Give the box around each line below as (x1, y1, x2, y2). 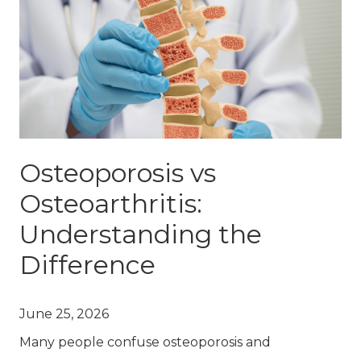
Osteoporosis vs (19, 156, 216, 189)
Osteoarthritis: (19, 187, 202, 219)
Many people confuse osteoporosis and (19, 334, 271, 350)
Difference (19, 248, 156, 280)
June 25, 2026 (19, 305, 109, 322)
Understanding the (19, 218, 262, 250)
